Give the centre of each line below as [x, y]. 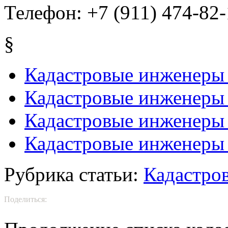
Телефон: [43, 12]
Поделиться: [25, 199]
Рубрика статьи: [74, 174]
